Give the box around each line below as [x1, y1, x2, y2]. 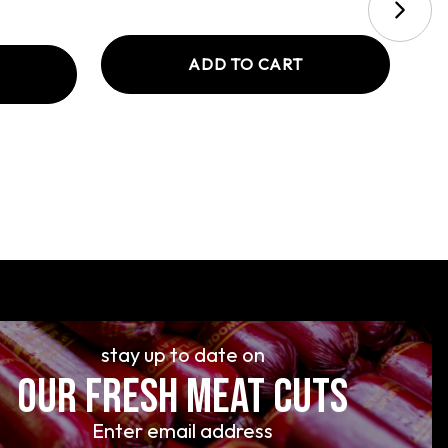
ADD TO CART [188, 54, 303, 75]
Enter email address [92, 418, 274, 443]
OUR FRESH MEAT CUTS [17, 369, 349, 426]
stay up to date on [100, 342, 265, 367]
